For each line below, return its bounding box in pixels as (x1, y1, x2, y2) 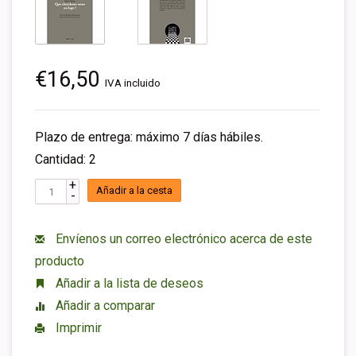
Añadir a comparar (52, 298, 155, 313)
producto (35, 253, 84, 269)
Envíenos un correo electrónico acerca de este (52, 231, 312, 246)
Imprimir (52, 320, 102, 335)
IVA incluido (105, 76, 161, 89)
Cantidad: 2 (35, 152, 96, 167)
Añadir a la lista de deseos (52, 276, 203, 291)
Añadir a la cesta (96, 184, 172, 197)
